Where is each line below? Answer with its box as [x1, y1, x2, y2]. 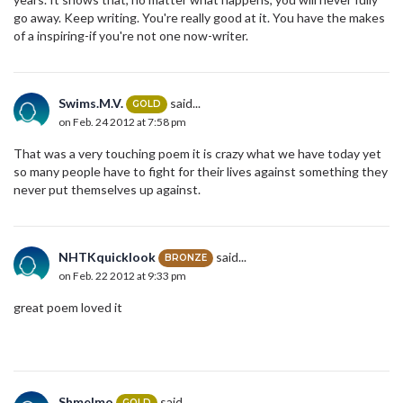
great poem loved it [13, 299, 122, 315]
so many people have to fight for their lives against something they [13, 163, 388, 179]
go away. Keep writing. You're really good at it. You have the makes [13, 9, 385, 25]
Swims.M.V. [58, 94, 123, 111]
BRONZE [165, 252, 207, 264]
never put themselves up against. [13, 181, 203, 197]
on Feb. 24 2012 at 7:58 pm [58, 115, 186, 130]
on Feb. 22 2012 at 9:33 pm [58, 269, 186, 283]
